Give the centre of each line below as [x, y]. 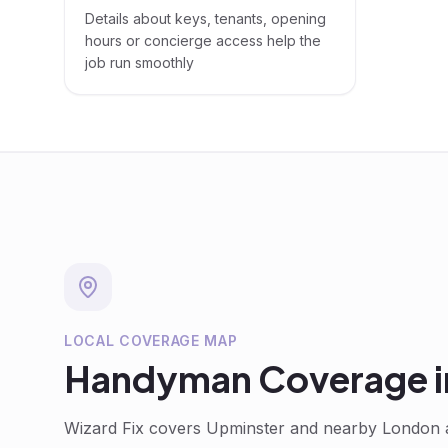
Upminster [245, 428]
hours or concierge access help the [203, 40]
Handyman [158, 378]
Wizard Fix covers [135, 428]
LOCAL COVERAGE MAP [151, 340]
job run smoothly [139, 62]
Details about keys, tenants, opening [205, 18]
